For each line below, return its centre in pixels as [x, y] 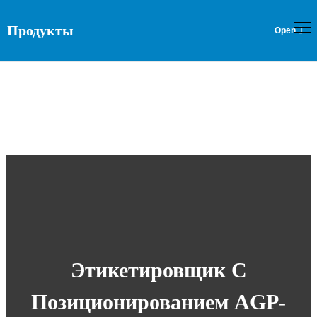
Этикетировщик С [158, 270]
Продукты [40, 30]
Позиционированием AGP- [158, 302]
